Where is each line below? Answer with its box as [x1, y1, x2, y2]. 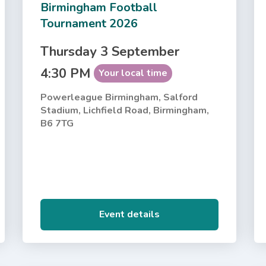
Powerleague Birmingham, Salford [40, 90, 198, 104]
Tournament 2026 [40, 15, 138, 31]
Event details [99, 207, 160, 221]
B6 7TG [40, 116, 74, 130]
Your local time [99, 66, 168, 80]
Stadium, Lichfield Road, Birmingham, [40, 103, 210, 117]
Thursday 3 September [40, 42, 180, 61]
